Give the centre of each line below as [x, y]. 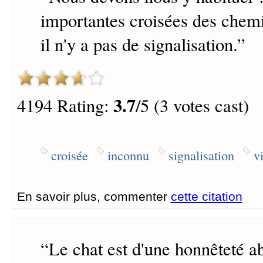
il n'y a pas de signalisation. [139, 44]
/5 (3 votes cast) [192, 106]
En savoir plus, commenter [94, 197]
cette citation [206, 197]
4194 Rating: [65, 106]
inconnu [128, 155]
